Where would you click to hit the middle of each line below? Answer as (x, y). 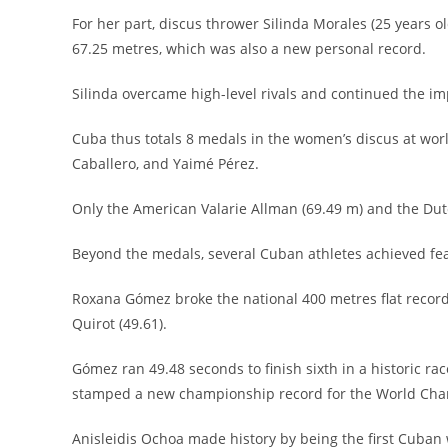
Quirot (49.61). (119, 323)
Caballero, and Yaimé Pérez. (165, 163)
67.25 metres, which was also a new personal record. (249, 48)
